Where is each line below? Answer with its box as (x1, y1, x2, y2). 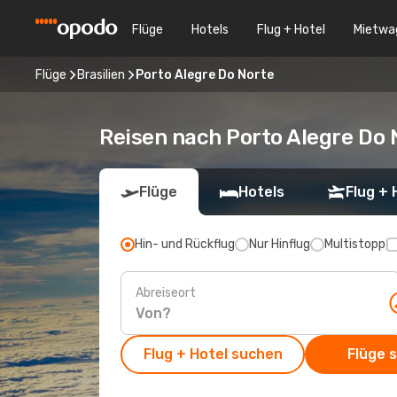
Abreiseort (136, 284, 196, 300)
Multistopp (324, 237, 385, 252)
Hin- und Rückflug (135, 237, 235, 252)
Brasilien (77, 66, 125, 82)
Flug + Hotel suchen (143, 346, 283, 362)
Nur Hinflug (249, 237, 310, 252)
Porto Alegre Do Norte (136, 66, 274, 82)
